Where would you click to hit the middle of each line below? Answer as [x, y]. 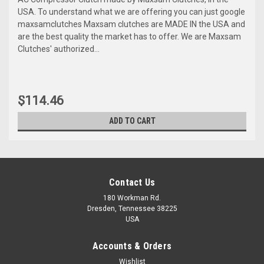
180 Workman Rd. [132, 198]
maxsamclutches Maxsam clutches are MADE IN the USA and [131, 24]
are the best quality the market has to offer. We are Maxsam [129, 36]
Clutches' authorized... [59, 49]
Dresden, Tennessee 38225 [132, 208]
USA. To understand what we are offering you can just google [131, 11]
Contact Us [132, 182]
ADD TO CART [132, 121]
